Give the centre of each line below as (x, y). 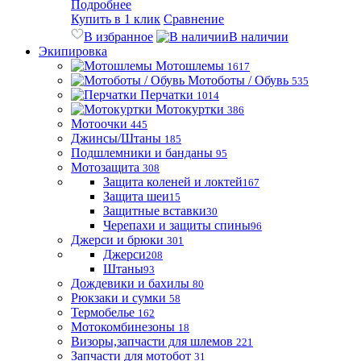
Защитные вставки (155, 211)
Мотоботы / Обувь (238, 80)
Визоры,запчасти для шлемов (152, 341)
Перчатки (167, 95)
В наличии (259, 37)
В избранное (118, 37)
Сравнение (194, 19)
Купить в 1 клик (116, 19)
